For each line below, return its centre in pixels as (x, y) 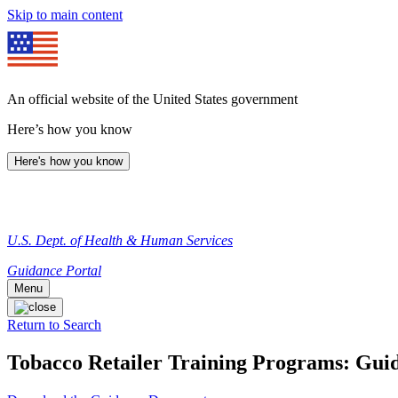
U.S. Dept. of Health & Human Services (120, 240)
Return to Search (54, 325)
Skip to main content (65, 15)
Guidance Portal (54, 271)
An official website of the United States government (152, 99)
